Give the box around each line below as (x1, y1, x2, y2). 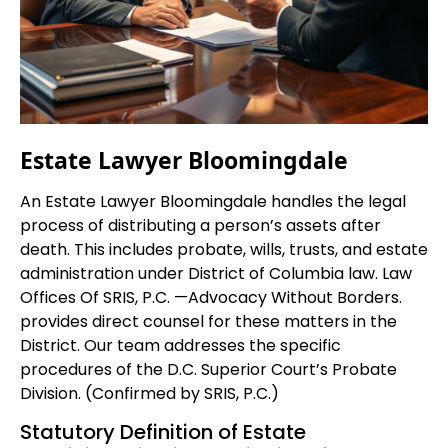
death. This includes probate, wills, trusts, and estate (20, 237, 428, 261)
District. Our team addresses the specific (20, 333, 341, 357)
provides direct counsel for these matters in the (20, 309, 397, 333)
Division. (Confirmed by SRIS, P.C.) (20, 381, 279, 405)
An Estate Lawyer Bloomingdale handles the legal (20, 189, 406, 213)
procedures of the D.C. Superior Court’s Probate (20, 357, 397, 381)
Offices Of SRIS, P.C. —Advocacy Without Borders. (20, 285, 402, 309)
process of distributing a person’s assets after (20, 213, 381, 237)
